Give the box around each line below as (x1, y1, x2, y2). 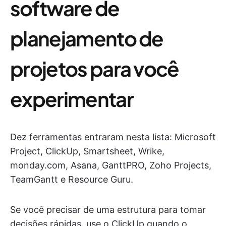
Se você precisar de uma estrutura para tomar (10, 204, 206, 215)
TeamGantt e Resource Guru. (10, 174, 133, 185)
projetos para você (10, 55, 179, 81)
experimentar (10, 86, 133, 111)
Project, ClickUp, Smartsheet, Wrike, (10, 146, 164, 156)
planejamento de (10, 25, 163, 51)
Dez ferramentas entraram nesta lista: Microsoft (10, 132, 216, 142)
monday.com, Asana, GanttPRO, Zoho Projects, (10, 160, 211, 171)
